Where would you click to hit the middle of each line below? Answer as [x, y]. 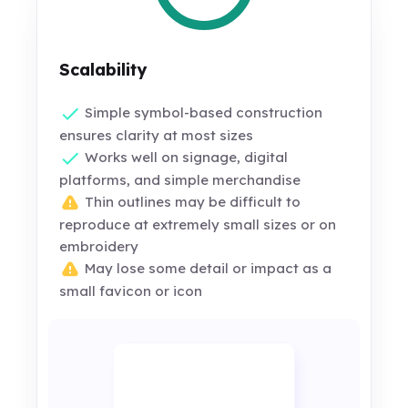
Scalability [103, 70]
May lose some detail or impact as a [207, 269]
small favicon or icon [131, 291]
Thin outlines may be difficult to [191, 202]
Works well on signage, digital [185, 158]
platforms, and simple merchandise [180, 180]
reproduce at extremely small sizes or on [198, 225]
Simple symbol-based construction [202, 112]
